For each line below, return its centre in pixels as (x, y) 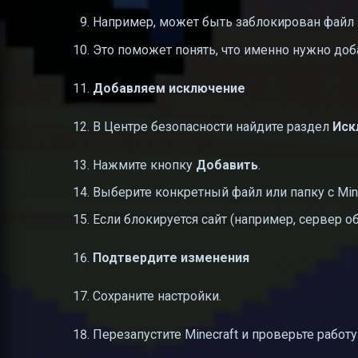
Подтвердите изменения (171, 258)
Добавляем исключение (169, 88)
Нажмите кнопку (144, 165)
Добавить (227, 165)
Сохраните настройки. (157, 296)
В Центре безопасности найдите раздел (213, 126)
